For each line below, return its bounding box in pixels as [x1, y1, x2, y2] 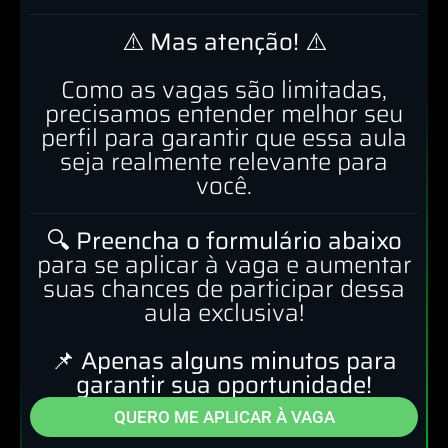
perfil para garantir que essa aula [41, 119, 407, 158]
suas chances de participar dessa [43, 270, 405, 309]
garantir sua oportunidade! [76, 366, 372, 405]
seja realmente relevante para [60, 143, 388, 182]
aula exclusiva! [144, 294, 304, 333]
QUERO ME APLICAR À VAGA [113, 406, 335, 427]
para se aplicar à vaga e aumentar [36, 246, 412, 285]
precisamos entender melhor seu [45, 95, 403, 134]
